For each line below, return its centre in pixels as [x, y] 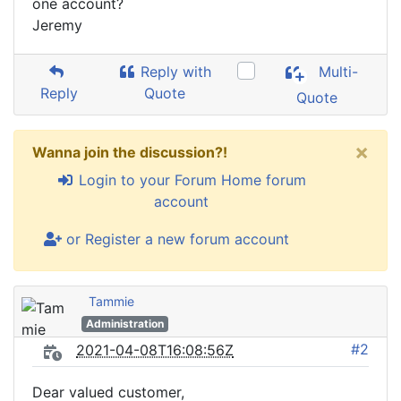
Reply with [174, 72]
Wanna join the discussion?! [130, 152]
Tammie [111, 301]
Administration [124, 324]
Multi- [337, 72]
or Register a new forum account [175, 239]
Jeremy [57, 25]
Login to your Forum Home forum [190, 180]
